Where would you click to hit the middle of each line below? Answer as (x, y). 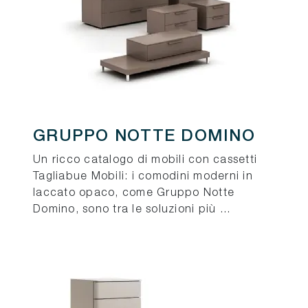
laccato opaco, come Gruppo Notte (134, 194)
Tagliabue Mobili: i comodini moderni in (143, 177)
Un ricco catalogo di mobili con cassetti (145, 161)
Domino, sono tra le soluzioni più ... (132, 210)
